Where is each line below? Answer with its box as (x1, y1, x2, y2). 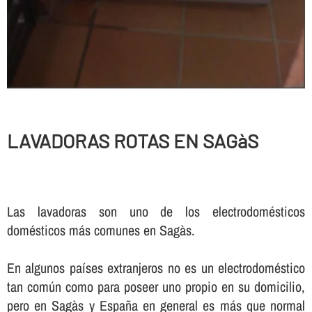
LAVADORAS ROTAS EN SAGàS (6, 128, 258, 153)
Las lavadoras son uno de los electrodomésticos (6, 202, 306, 221)
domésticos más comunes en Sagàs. (6, 221, 195, 240)
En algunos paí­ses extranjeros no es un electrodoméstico (6, 258, 306, 278)
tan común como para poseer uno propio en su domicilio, (6, 277, 306, 297)
